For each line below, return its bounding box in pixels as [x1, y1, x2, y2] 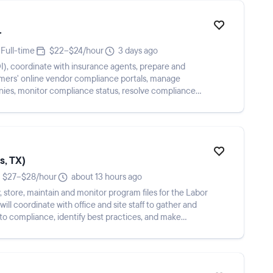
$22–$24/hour [49, 45, 104, 57]
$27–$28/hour [2, 171, 57, 183]
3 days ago [118, 45, 158, 57]
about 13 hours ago [71, 171, 142, 183]
